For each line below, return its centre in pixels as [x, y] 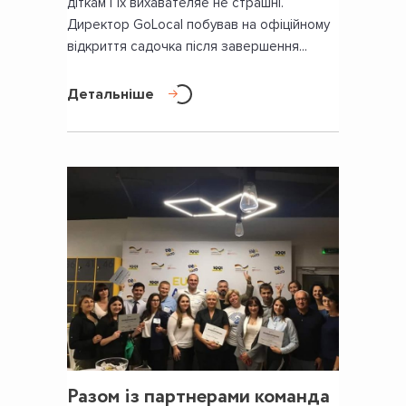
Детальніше [111, 95]
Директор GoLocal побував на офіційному [198, 25]
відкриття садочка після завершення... [187, 47]
